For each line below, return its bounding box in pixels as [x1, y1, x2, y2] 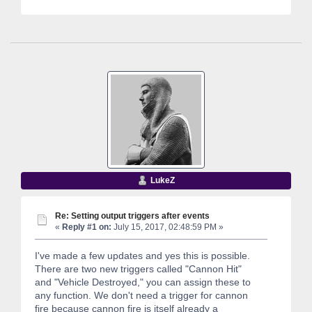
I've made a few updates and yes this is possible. [35, 250, 250, 262]
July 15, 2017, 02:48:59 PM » [111, 221, 224, 232]
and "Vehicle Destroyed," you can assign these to [35, 276, 251, 288]
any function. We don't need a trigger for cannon [35, 290, 248, 302]
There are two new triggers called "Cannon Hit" [35, 263, 242, 275]
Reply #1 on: [62, 221, 111, 232]
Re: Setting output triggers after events [55, 210, 210, 220]
